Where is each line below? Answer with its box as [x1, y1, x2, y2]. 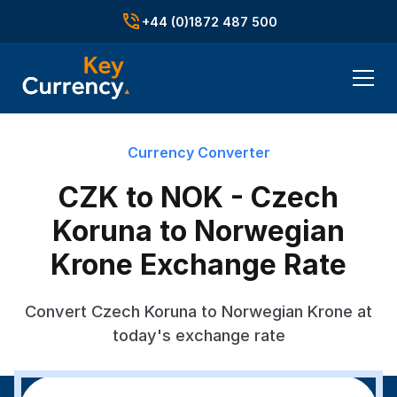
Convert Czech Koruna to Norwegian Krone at [25, 301, 372, 321]
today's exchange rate [112, 325, 285, 345]
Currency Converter [127, 144, 270, 161]
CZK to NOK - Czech [58, 180, 339, 214]
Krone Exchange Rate [51, 247, 346, 282]
